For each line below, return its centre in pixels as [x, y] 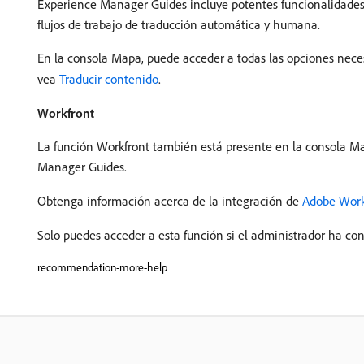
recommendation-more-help [102, 268]
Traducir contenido [109, 79]
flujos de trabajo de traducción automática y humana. [179, 25]
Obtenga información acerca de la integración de [170, 201]
